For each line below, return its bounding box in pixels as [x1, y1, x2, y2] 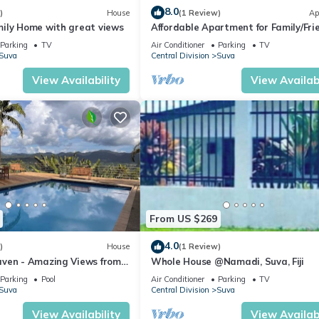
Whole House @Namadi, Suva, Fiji [151, 255, 304, 267]
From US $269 [150, 212, 217, 226]
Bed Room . [151, 34, 202, 46]
